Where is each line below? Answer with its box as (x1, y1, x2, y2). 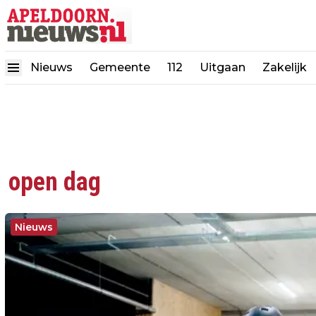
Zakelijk (262, 61, 307, 74)
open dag (8, 167, 101, 197)
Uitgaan (200, 61, 245, 74)
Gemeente (90, 61, 150, 74)
